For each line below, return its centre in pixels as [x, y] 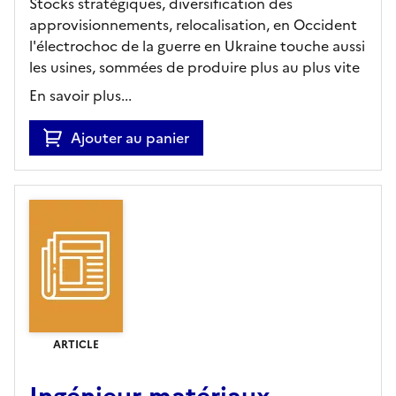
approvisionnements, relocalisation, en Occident [193, 24]
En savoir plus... [80, 95]
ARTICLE [76, 344]
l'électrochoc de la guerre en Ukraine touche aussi [197, 46]
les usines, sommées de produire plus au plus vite [194, 67]
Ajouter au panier [130, 137]
